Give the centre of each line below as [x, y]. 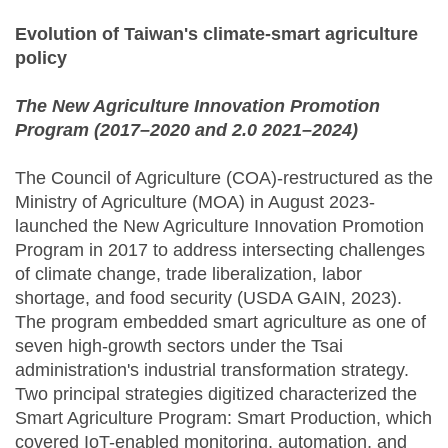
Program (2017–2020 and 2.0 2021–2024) [186, 130]
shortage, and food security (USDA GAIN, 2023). [208, 298]
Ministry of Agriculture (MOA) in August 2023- [195, 202]
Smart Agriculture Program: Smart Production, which [223, 418]
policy [41, 58]
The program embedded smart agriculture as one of [220, 322]
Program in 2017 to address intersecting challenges [220, 250]
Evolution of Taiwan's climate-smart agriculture [216, 34]
